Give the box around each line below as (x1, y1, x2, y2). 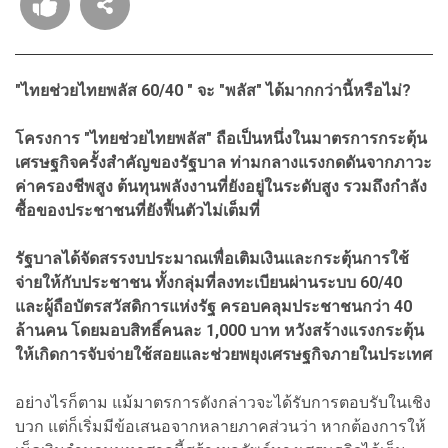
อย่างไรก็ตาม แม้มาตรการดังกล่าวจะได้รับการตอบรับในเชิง (15, 392, 431, 412)
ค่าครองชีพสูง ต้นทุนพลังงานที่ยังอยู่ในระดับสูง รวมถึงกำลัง (15, 176, 427, 196)
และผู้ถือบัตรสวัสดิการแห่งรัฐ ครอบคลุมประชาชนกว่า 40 (15, 296, 412, 316)
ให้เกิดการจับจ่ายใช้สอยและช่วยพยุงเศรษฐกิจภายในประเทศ (15, 344, 432, 364)
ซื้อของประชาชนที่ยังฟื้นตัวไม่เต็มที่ (15, 200, 260, 220)
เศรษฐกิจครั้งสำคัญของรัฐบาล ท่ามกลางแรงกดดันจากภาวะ (15, 152, 432, 172)
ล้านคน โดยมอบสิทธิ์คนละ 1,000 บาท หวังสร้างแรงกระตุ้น (15, 320, 424, 340)
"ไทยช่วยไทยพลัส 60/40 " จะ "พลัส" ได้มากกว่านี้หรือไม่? (15, 80, 411, 100)
